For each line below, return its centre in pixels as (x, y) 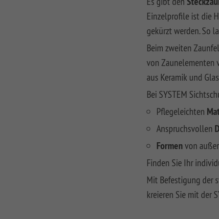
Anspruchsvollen (186, 129)
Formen (171, 146)
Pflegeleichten (182, 111)
